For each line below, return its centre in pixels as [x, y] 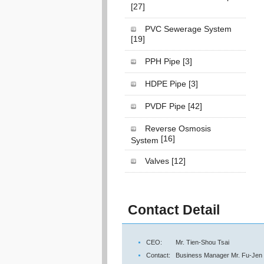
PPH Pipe [164, 61]
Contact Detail [174, 210]
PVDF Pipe [166, 106]
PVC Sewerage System [188, 29]
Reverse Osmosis [178, 128]
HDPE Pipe [167, 84]
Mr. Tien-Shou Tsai [202, 242]
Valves [158, 161]
